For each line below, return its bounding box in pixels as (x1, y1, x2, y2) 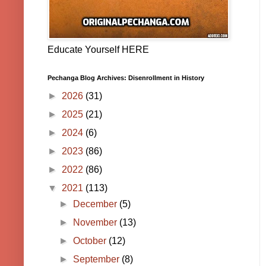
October (73, 236, 109, 246)
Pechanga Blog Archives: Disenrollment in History (47, 74, 204, 82)
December (73, 199, 120, 210)
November (73, 217, 120, 228)
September (73, 254, 122, 265)
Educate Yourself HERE (47, 45, 149, 55)
